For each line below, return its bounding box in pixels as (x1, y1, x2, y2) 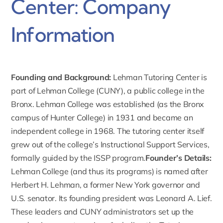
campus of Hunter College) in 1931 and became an (11, 112, 193, 122)
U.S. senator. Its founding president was (11, 193, 156, 203)
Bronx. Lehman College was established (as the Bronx (11, 99, 205, 109)
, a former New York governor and (79, 179, 200, 190)
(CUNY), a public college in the (94, 85, 205, 96)
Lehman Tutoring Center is (111, 72, 207, 82)
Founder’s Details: (145, 152, 212, 163)
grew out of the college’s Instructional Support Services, (11, 139, 210, 149)
